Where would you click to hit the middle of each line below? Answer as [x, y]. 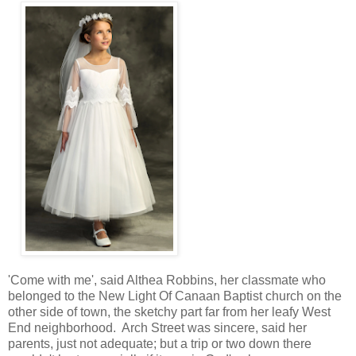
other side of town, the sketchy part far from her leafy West [169, 311]
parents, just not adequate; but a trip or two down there [160, 343]
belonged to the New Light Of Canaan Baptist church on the [175, 296]
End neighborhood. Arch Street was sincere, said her [157, 327]
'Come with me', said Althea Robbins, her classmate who [167, 280]
